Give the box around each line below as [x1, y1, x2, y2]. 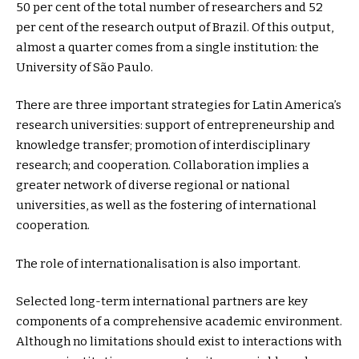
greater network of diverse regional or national [16, 178, 290, 193]
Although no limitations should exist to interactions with [16, 334, 341, 349]
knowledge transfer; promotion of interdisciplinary [16, 138, 310, 153]
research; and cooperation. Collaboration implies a [16, 158, 309, 173]
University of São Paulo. [16, 59, 153, 75]
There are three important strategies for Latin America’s [16, 98, 341, 113]
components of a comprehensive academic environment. [16, 314, 342, 329]
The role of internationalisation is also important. [16, 256, 301, 271]
